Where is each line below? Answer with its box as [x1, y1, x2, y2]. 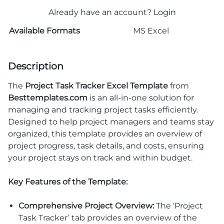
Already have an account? [48, 7, 153, 17]
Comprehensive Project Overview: [18, 200, 154, 210]
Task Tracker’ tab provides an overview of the [18, 212, 197, 222]
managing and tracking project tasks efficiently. [8, 104, 198, 114]
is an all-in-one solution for [87, 92, 194, 102]
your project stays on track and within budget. [8, 152, 192, 162]
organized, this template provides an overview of [8, 128, 202, 138]
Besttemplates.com [8, 92, 87, 102]
